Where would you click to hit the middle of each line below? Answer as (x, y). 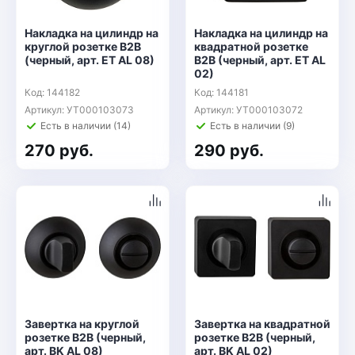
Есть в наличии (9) (252, 126)
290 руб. (229, 151)
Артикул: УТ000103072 (248, 110)
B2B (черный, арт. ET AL (260, 60)
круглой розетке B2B (83, 46)
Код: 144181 (221, 92)
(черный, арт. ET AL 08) (90, 60)
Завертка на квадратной (262, 324)
